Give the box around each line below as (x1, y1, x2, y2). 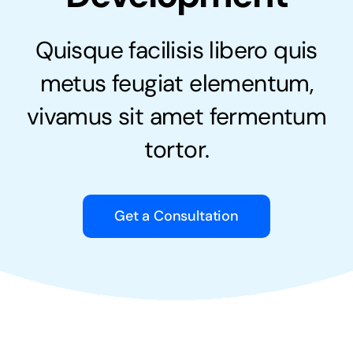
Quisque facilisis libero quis (35, 34, 318, 65)
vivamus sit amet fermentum (26, 100, 327, 132)
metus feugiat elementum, (39, 67, 314, 98)
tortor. (143, 133, 210, 165)
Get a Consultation (114, 206, 239, 225)
